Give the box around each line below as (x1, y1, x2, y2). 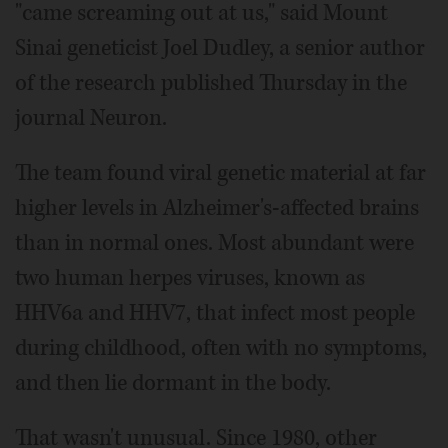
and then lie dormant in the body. (15, 367, 331, 398)
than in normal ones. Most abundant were (15, 227, 414, 258)
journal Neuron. (15, 102, 167, 133)
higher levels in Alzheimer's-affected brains (15, 192, 419, 223)
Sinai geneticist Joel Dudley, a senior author (15, 32, 425, 63)
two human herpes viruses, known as (15, 262, 365, 293)
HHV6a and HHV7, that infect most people (15, 297, 415, 328)
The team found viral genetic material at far (15, 157, 426, 188)
